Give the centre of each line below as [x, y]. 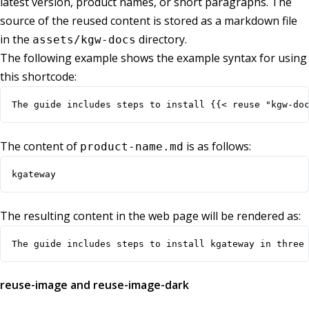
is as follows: [217, 147]
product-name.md [132, 147]
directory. [161, 40]
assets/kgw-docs [84, 40]
